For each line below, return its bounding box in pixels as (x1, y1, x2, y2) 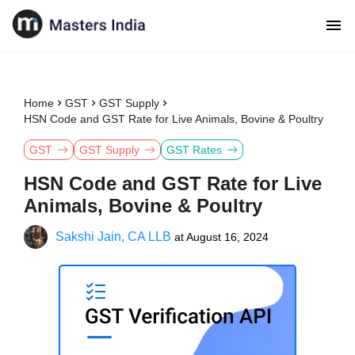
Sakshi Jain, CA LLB (55, 230, 171, 243)
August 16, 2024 (186, 231, 269, 243)
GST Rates (166, 143, 222, 156)
